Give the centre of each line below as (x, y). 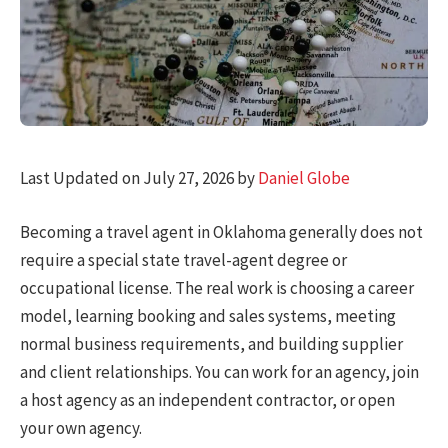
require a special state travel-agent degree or (183, 260)
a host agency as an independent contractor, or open (207, 400)
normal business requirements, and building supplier (211, 344)
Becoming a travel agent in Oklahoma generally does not (221, 232)
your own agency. (81, 428)
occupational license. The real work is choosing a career (217, 288)
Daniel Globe (304, 177)
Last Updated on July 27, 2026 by (139, 177)
